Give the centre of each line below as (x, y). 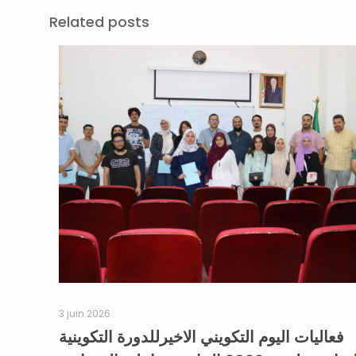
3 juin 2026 (85, 313)
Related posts (99, 22)
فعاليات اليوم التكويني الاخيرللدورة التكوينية (201, 337)
